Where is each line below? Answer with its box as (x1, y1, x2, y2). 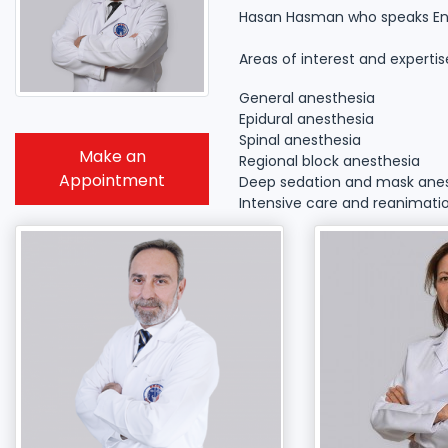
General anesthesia (239, 88, 375, 109)
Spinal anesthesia (239, 130, 361, 151)
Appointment (59, 169, 165, 193)
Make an (78, 145, 146, 169)
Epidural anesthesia (239, 109, 374, 130)
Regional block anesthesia (239, 151, 420, 172)
